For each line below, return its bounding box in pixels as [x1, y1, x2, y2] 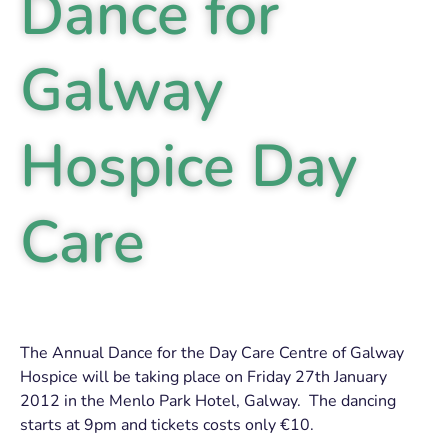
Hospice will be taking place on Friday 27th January [20, 366, 387, 388]
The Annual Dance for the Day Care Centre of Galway [20, 342, 404, 364]
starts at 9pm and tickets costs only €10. [20, 414, 318, 436]
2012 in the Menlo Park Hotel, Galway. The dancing [20, 390, 396, 412]
